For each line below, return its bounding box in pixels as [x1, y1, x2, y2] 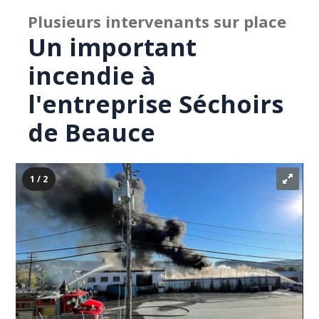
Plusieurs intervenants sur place [28, 11, 287, 32]
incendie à [28, 59, 157, 92]
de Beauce [28, 116, 156, 149]
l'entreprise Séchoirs [28, 88, 284, 120]
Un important [28, 31, 197, 63]
